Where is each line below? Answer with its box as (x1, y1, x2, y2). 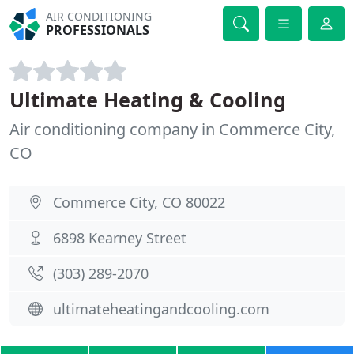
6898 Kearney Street (53, 228, 186, 247)
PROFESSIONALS (46, 21, 150, 39)
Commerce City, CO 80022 (53, 193, 225, 212)
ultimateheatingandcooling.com (53, 299, 269, 318)
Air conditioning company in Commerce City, (9, 119, 335, 140)
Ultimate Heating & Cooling (9, 86, 286, 113)
